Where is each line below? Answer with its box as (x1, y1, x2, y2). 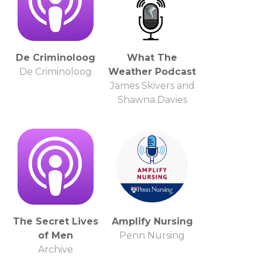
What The (127, 51, 177, 63)
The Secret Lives (13, 215, 98, 227)
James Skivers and (109, 80, 195, 91)
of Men (38, 229, 73, 241)
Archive (38, 243, 73, 255)
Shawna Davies (117, 94, 187, 105)
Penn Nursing (119, 229, 185, 241)
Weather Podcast (108, 65, 196, 77)
